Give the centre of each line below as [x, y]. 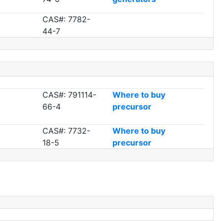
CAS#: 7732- [67, 131]
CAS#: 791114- [70, 95]
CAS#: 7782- [67, 19]
